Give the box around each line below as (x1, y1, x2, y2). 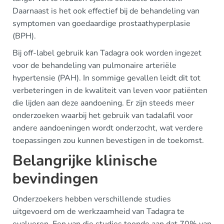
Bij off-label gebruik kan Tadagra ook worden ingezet (12, 47, 201, 58)
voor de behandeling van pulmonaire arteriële (12, 60, 176, 71)
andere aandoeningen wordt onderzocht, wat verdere (12, 122, 203, 133)
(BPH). (12, 30, 36, 41)
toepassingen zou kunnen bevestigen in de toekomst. (12, 135, 204, 146)
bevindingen (12, 168, 98, 189)
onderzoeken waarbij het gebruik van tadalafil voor (12, 110, 193, 121)
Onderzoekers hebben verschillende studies (12, 193, 171, 204)
